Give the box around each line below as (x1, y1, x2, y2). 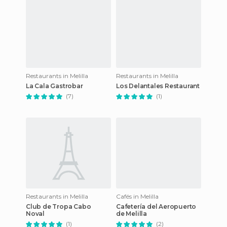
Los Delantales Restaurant (116, 82, 200, 90)
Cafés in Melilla (116, 193, 159, 200)
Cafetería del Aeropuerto (116, 203, 197, 210)
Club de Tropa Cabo (26, 203, 91, 210)
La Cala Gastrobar (26, 82, 83, 90)
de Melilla (116, 210, 147, 217)
